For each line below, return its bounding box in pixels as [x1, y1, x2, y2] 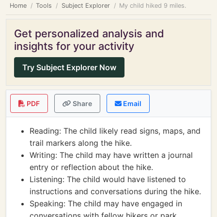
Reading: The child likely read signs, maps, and [30, 126, 201, 136]
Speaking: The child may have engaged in [30, 199, 182, 208]
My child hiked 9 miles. [119, 2, 187, 9]
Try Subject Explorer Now [22, 62, 116, 72]
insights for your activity [14, 40, 134, 52]
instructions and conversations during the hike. [30, 186, 201, 196]
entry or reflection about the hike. [30, 162, 153, 172]
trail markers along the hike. [30, 138, 132, 148]
